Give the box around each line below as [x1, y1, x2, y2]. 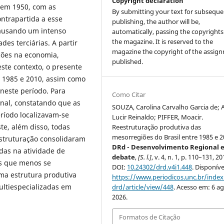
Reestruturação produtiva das [112, 122, 201, 132]
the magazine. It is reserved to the [112, 37, 213, 46]
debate [112, 152, 135, 162]
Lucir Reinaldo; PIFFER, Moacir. [112, 112, 203, 122]
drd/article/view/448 [112, 182, 174, 192]
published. [112, 57, 143, 66]
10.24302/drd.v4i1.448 [127, 162, 192, 172]
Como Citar [112, 90, 146, 99]
